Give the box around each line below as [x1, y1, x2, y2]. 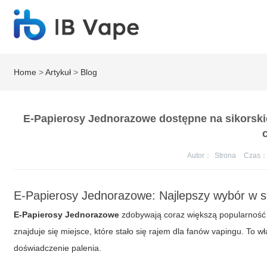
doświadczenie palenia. [14, 243, 102, 253]
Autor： [187, 151, 212, 160]
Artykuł [45, 67, 72, 77]
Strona [215, 151, 238, 160]
